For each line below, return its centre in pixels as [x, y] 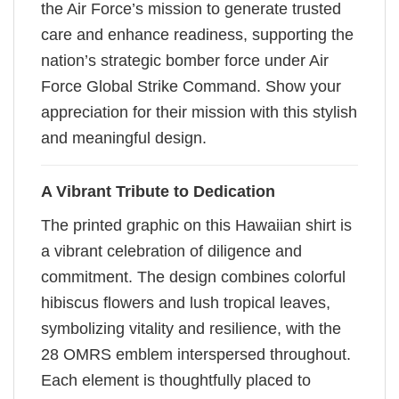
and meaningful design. [124, 138]
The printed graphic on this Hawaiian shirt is [196, 226]
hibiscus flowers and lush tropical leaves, [186, 303]
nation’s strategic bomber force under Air [185, 61]
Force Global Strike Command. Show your [191, 87]
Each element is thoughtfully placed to [176, 381]
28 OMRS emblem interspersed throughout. [196, 355]
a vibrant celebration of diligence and [171, 252]
